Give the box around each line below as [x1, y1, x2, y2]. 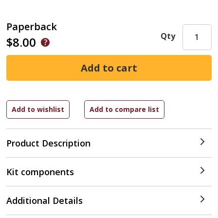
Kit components [6, 166, 74, 178]
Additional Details [6, 195, 83, 206]
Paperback [6, 20, 57, 33]
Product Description [6, 137, 91, 149]
